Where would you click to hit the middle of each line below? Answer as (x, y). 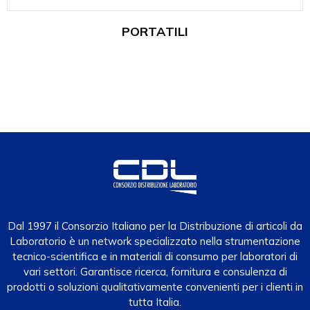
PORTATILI (155, 31)
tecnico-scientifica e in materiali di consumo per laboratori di (155, 257)
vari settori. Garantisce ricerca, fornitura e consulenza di (155, 272)
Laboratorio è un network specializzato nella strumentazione (155, 241)
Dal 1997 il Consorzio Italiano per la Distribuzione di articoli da (155, 226)
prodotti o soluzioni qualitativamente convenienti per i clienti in (155, 287)
